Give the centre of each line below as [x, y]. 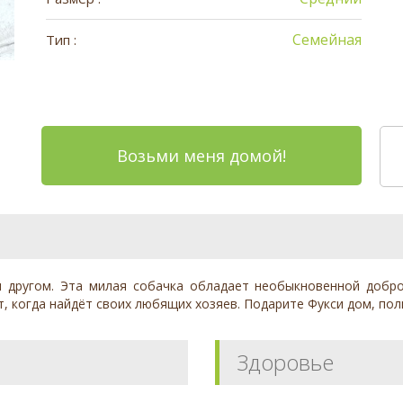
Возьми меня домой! [201, 156]
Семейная [327, 40]
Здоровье [285, 363]
